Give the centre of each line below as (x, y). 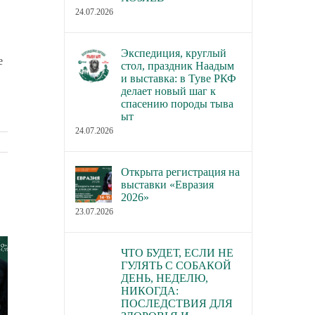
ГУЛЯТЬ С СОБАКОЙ (176, 266)
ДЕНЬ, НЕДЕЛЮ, (164, 278)
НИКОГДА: (149, 291)
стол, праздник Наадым (177, 66)
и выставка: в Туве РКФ (178, 79)
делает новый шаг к (168, 91)
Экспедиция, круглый (173, 53)
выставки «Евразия (167, 185)
